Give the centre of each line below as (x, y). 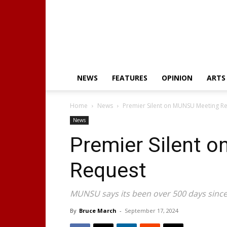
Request (108, 170)
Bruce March (98, 211)
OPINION (177, 78)
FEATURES (130, 78)
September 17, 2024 (152, 211)
